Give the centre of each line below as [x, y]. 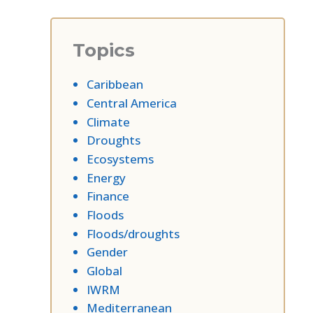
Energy [106, 177]
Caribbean [115, 85]
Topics [104, 51]
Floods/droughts [133, 233]
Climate [108, 122]
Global [104, 271]
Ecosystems [120, 159]
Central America [132, 103]
